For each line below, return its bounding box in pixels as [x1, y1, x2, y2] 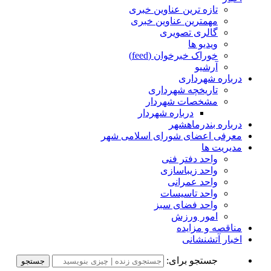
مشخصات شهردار [146, 96, 218, 106]
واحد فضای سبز [154, 199, 218, 210]
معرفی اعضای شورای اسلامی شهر [101, 130, 242, 141]
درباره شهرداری [178, 73, 242, 83]
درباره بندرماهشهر [169, 119, 242, 129]
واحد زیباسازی [160, 165, 218, 175]
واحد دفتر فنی [162, 153, 218, 164]
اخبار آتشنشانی [182, 233, 242, 244]
